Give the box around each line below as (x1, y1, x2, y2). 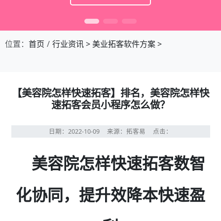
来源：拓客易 (107, 127, 153, 136)
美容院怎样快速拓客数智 (32, 152, 205, 174)
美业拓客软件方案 (92, 38, 155, 49)
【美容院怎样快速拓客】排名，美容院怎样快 (12, 86, 209, 100)
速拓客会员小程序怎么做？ (51, 98, 170, 111)
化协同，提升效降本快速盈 (16, 184, 205, 205)
